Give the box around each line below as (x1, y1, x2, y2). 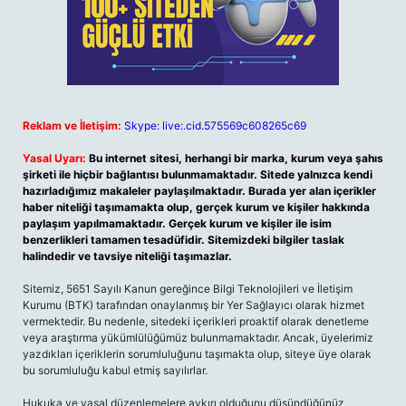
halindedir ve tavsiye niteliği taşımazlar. (23, 249, 232, 263)
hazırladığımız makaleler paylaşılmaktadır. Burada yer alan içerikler (23, 184, 376, 198)
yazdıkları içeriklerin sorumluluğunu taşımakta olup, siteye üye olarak (23, 347, 372, 361)
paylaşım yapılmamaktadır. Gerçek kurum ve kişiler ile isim (23, 217, 332, 230)
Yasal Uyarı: (23, 151, 86, 165)
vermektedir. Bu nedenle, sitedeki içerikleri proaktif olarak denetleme (23, 314, 369, 328)
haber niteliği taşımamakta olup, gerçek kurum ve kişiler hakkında (23, 200, 370, 214)
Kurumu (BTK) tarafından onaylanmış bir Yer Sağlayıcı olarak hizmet (23, 298, 364, 312)
